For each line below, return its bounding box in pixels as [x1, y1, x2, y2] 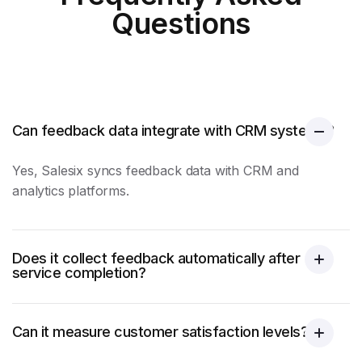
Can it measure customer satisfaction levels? [12, 323, 309, 340]
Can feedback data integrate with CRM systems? [12, 122, 335, 139]
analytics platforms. [12, 183, 129, 199]
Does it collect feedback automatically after [12, 250, 301, 267]
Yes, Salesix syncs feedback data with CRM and [12, 162, 299, 179]
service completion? [12, 264, 146, 281]
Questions [112, 6, 250, 41]
